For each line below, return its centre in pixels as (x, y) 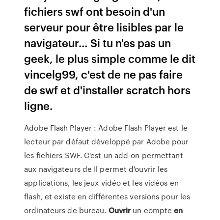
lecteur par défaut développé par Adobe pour (107, 141)
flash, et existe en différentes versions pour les (107, 196)
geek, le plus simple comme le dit (110, 58)
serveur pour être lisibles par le (104, 27)
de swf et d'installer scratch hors (108, 90)
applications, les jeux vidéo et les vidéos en (101, 183)
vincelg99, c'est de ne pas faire (104, 74)
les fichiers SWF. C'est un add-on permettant (104, 155)
